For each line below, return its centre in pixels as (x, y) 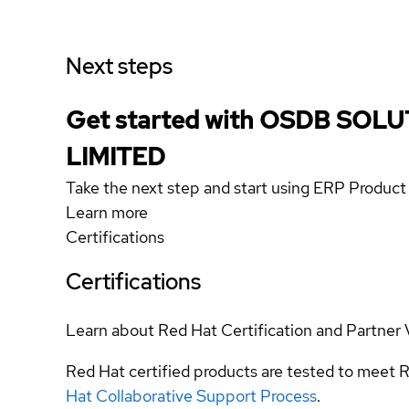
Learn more (107, 212)
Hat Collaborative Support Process (191, 395)
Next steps (119, 66)
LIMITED (115, 157)
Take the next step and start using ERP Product (236, 188)
